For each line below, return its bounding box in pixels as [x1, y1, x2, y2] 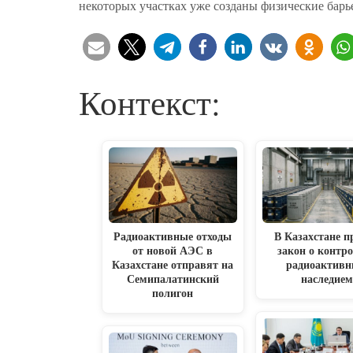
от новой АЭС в [132, 242, 214, 259]
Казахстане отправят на [112, 256, 234, 273]
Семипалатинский [126, 270, 219, 288]
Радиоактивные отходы [113, 228, 232, 245]
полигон [152, 284, 194, 302]
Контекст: [78, 79, 221, 124]
